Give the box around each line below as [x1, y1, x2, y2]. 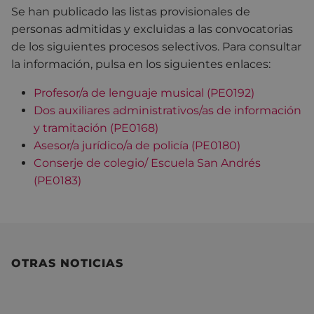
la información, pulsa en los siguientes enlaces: [11, 57, 271, 71]
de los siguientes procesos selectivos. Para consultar [11, 39, 301, 53]
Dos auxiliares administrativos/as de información [34, 103, 301, 117]
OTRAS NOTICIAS [11, 256, 123, 270]
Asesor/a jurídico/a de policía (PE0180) [34, 138, 240, 152]
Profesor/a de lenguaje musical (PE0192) [34, 86, 254, 100]
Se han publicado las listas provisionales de [11, 4, 250, 18]
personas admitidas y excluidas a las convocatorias [11, 22, 293, 36]
